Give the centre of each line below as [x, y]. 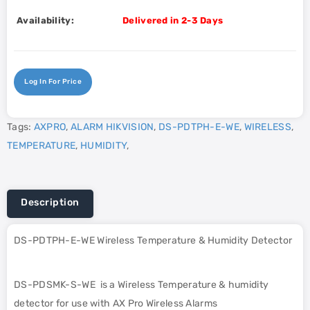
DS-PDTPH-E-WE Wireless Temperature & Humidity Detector [153, 240]
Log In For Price [53, 82]
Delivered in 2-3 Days [173, 20]
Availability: [45, 20]
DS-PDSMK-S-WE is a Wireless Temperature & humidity [142, 285]
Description [50, 202]
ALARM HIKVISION [112, 127]
